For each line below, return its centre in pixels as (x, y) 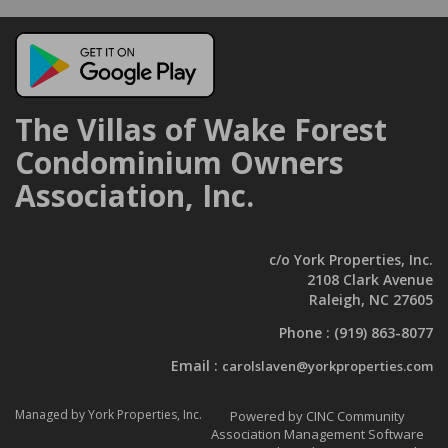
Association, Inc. (134, 196)
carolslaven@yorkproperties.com (327, 366)
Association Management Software (317, 434)
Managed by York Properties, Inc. (108, 415)
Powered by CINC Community (317, 416)
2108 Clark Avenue (370, 280)
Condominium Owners (179, 163)
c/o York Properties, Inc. (351, 260)
